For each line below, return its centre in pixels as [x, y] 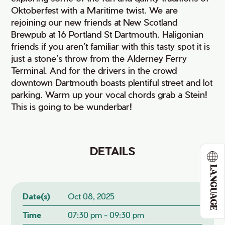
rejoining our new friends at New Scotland [94, 22]
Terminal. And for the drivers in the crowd [94, 70]
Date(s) [37, 196]
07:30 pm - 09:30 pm [106, 215]
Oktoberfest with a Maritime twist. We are [95, 10]
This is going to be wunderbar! [72, 106]
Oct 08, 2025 [91, 196]
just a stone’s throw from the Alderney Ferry [99, 58]
